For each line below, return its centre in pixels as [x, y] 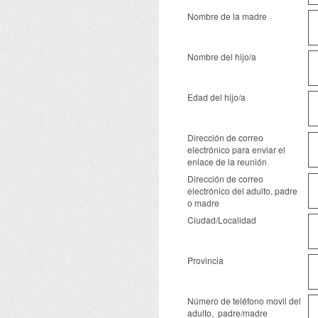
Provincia [205, 260]
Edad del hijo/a [216, 97]
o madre [203, 203]
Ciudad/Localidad [222, 220]
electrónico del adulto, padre [242, 191]
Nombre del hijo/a [223, 56]
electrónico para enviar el [236, 149]
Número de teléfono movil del [244, 301]
